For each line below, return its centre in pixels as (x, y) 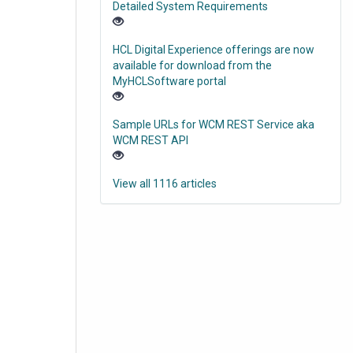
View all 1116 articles (165, 184)
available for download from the (192, 66)
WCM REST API (150, 141)
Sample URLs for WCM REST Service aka (214, 125)
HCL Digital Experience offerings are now (214, 50)
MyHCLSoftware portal (169, 82)
